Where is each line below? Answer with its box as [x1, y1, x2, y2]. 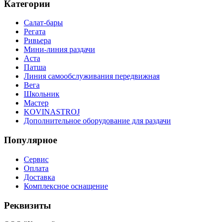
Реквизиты [4, 200, 51, 211]
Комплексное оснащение [24, 181, 108, 190]
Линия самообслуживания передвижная [24, 72, 160, 81]
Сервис [24, 155, 49, 164]
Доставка [24, 172, 55, 181]
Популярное [4, 135, 57, 146]
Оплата [24, 164, 49, 172]
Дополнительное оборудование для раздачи [24, 116, 171, 125]
